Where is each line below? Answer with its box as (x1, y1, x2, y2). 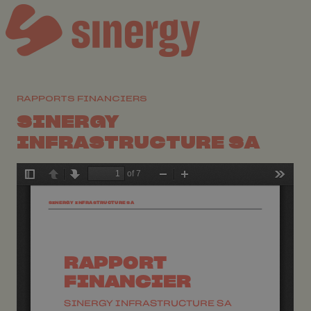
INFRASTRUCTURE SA (17, 135, 260, 152)
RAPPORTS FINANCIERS (17, 94, 148, 103)
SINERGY (17, 114, 119, 131)
